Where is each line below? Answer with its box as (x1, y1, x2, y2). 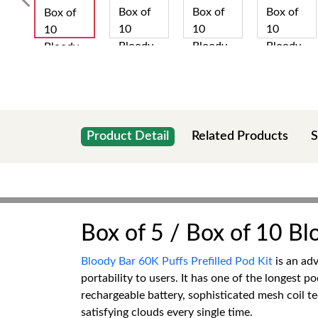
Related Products (192, 130, 288, 143)
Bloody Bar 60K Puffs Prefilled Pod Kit (81, 256, 273, 267)
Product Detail (87, 130, 169, 143)
